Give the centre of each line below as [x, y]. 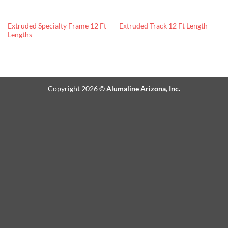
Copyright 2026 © [77, 89]
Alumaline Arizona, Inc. [143, 89]
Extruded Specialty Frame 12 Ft [57, 26]
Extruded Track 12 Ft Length [163, 26]
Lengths [20, 34]
